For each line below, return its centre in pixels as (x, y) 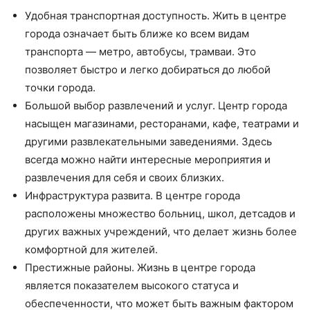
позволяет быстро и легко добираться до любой (148, 70)
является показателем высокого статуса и (132, 286)
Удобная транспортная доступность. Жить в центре (156, 16)
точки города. (60, 88)
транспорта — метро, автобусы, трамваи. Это (140, 52)
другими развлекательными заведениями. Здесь (148, 142)
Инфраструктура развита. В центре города (133, 196)
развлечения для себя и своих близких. (125, 178)
